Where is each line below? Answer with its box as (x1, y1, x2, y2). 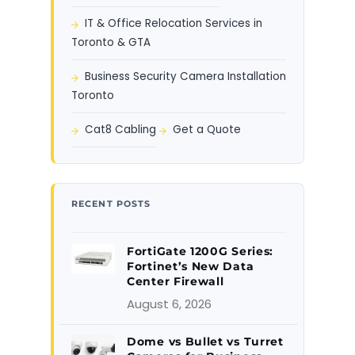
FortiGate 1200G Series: (127, 244, 274, 259)
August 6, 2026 (127, 296, 212, 313)
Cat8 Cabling (85, 122, 156, 138)
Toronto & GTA (71, 35, 151, 51)
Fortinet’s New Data (127, 259, 254, 274)
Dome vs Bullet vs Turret (127, 334, 284, 349)
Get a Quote (173, 122, 241, 138)
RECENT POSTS (71, 198, 151, 210)
